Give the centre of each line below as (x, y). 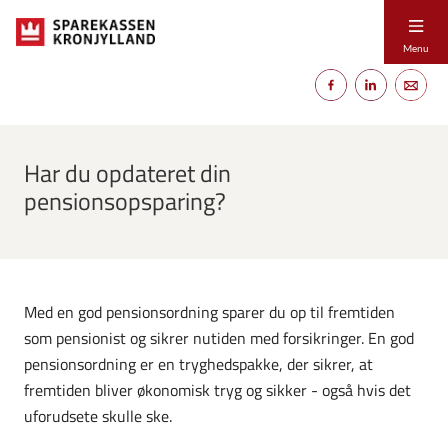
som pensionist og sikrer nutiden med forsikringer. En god (219, 337)
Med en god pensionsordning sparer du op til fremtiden (209, 311)
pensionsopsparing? (125, 200)
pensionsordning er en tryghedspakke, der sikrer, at (198, 363)
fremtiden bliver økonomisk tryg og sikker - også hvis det (217, 389)
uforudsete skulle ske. (98, 415)
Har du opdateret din (127, 172)
